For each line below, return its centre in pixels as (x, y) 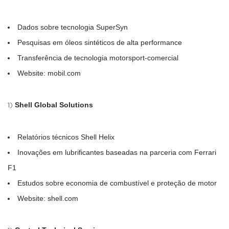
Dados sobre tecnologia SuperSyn (73, 27)
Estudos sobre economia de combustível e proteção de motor (117, 183)
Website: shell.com (48, 198)
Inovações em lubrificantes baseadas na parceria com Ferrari (117, 152)
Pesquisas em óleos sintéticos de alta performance (100, 42)
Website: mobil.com (49, 73)
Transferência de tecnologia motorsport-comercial (98, 58)
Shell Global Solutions (54, 105)
